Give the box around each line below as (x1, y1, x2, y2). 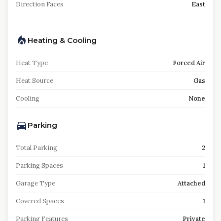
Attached (178, 179, 205, 187)
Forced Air (173, 59, 205, 67)
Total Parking (16, 144, 57, 152)
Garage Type (16, 179, 55, 187)
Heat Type (16, 59, 48, 67)
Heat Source (16, 76, 53, 85)
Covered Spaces (16, 197, 64, 205)
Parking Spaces (16, 161, 63, 170)
